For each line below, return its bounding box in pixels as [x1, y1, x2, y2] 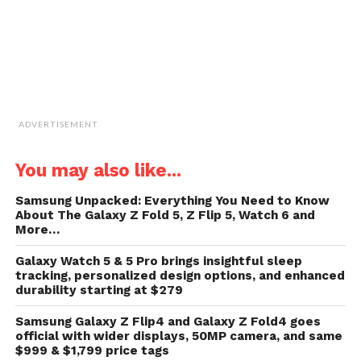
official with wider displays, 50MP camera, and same [15, 328, 342, 343]
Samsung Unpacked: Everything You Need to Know [15, 193, 330, 208]
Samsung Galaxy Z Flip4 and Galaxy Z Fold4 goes [15, 313, 321, 329]
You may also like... [15, 159, 181, 180]
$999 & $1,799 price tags [15, 342, 169, 358]
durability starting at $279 [15, 282, 183, 297]
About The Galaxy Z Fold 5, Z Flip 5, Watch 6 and [15, 207, 315, 222]
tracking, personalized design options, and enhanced [15, 268, 345, 283]
